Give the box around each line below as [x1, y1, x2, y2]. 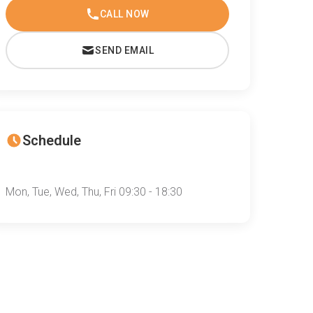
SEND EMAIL [95, 45, 154, 57]
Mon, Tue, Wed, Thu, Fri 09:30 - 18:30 [6, 185, 182, 199]
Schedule [22, 132, 81, 150]
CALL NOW [99, 8, 150, 20]
